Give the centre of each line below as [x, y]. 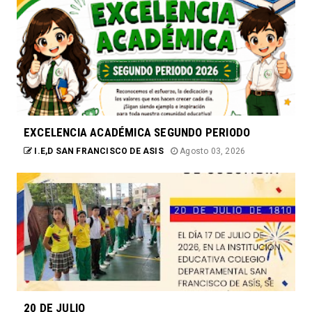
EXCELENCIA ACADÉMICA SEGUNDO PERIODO [137, 133]
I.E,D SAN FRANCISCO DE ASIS [98, 151]
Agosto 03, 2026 [212, 151]
